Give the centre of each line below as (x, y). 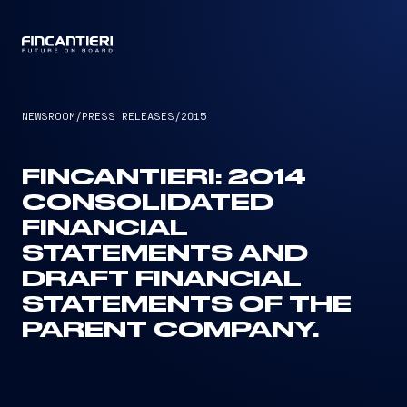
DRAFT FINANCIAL (162, 280)
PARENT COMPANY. (170, 331)
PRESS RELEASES (128, 115)
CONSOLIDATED (148, 203)
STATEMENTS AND (165, 254)
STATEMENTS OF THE (187, 305)
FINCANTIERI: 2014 (164, 178)
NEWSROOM (49, 115)
